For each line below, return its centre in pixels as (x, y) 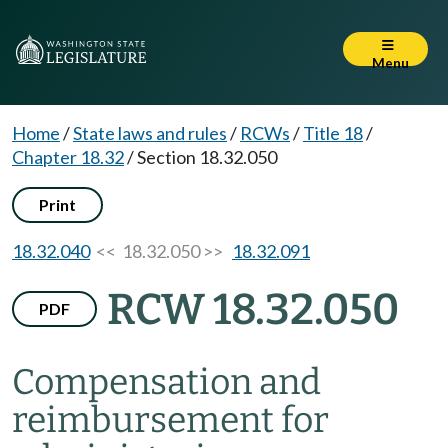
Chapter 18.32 (68, 157)
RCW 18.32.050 (253, 309)
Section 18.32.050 (207, 157)
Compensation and (166, 382)
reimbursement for (170, 420)
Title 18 (333, 133)
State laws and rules (150, 133)
